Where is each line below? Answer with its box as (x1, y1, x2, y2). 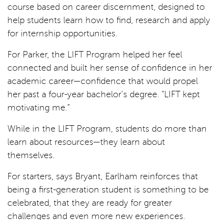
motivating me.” (7, 102, 70, 112)
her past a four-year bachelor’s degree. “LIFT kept (7, 89, 200, 99)
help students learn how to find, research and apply (7, 15, 210, 25)
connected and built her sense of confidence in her (7, 62, 212, 73)
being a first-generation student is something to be (7, 184, 209, 194)
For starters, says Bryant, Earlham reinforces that (7, 171, 198, 181)
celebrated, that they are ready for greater (7, 197, 172, 208)
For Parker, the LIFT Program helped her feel (7, 49, 182, 59)
